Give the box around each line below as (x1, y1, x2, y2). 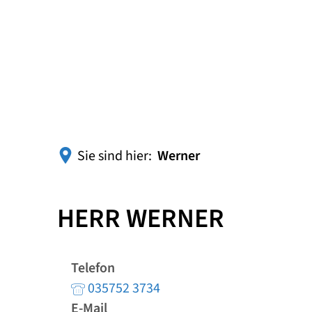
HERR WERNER (57, 200, 224, 237)
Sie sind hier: (77, 146, 152, 166)
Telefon (71, 258, 115, 278)
